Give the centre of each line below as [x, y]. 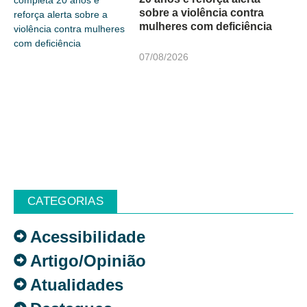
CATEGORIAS [65, 201]
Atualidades [77, 284]
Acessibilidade [88, 236]
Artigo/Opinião [88, 260]
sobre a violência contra [202, 12]
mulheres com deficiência [206, 26]
